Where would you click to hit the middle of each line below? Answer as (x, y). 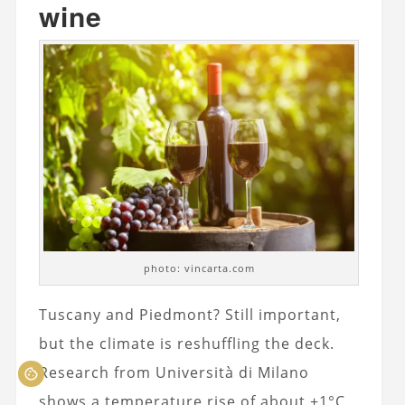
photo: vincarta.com (199, 268)
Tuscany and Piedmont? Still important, (189, 315)
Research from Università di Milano (174, 373)
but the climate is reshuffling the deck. (186, 344)
